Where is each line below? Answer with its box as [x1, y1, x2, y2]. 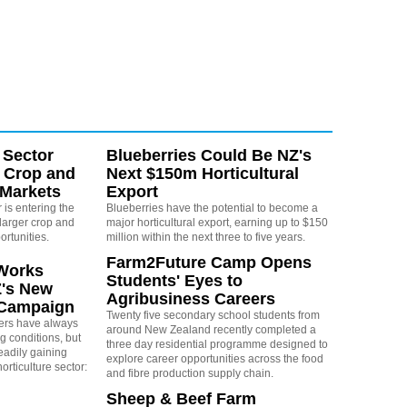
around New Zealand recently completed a [105, 323, 316, 336]
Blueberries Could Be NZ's [105, 145, 312, 164]
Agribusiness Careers [105, 289, 275, 308]
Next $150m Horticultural [105, 164, 299, 183]
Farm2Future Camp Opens [105, 253, 312, 272]
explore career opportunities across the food [105, 352, 323, 365]
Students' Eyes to [105, 271, 243, 290]
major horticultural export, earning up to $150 [105, 215, 328, 229]
